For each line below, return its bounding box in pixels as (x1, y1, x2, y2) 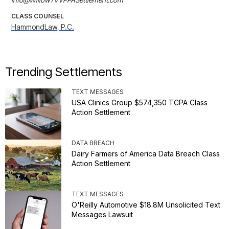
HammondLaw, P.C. (11, 22, 74, 32)
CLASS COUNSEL (11, 12, 64, 20)
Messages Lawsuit (72, 210, 133, 219)
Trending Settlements (5, 64, 122, 80)
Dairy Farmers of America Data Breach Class (72, 149, 220, 158)
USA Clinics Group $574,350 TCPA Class (72, 98, 208, 107)
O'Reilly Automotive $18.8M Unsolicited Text (72, 200, 220, 210)
